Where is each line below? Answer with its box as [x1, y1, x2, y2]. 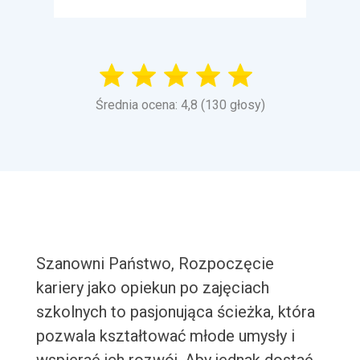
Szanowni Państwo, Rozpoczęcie [35, 254, 274, 274]
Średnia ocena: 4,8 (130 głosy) [95, 97, 265, 113]
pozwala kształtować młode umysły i [35, 326, 295, 346]
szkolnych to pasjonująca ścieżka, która [35, 302, 315, 322]
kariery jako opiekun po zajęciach [35, 278, 269, 298]
